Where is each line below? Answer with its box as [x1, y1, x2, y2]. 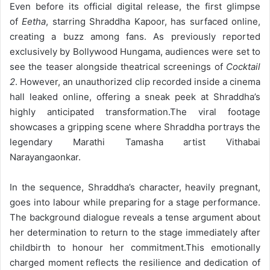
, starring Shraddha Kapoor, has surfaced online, [46, 15, 261, 27]
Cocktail [226, 60, 260, 72]
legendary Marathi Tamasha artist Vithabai [10, 136, 260, 148]
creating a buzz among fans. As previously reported [10, 30, 260, 42]
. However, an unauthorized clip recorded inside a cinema [15, 75, 260, 87]
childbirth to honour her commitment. [10, 241, 186, 253]
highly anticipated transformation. [10, 105, 170, 118]
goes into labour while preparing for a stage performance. [10, 196, 260, 208]
